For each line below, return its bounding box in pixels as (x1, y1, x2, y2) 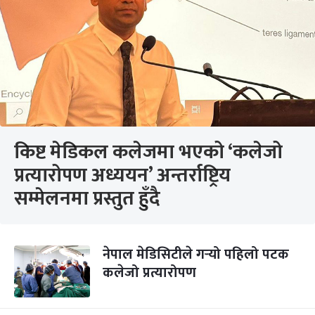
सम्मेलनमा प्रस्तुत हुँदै (14, 182, 160, 215)
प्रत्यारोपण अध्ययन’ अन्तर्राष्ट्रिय (14, 159, 231, 192)
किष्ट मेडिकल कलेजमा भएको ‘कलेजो (14, 136, 283, 169)
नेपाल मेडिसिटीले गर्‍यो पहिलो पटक (103, 243, 289, 266)
